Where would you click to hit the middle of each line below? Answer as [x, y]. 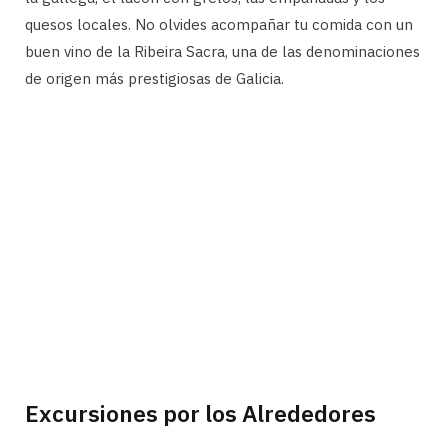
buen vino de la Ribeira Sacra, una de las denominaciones [222, 51]
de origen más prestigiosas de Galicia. [154, 78]
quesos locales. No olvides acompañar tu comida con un [219, 24]
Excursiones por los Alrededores [200, 412]
